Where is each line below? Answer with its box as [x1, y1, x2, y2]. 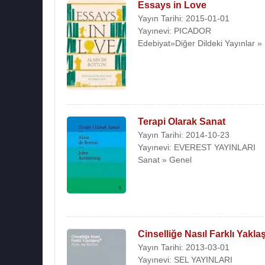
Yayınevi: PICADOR [138, 26, 211, 35]
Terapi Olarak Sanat [138, 116, 225, 127]
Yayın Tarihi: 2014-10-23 [138, 130, 230, 140]
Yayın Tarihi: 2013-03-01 [138, 243, 230, 253]
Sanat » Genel [138, 154, 192, 164]
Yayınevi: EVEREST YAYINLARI [138, 142, 256, 152]
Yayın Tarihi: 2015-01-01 [138, 14, 230, 23]
